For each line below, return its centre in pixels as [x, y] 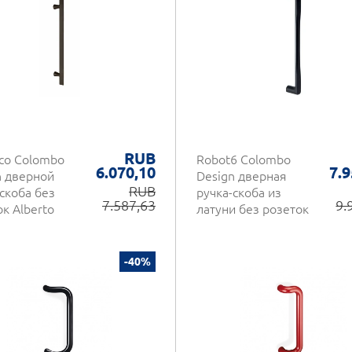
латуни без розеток [253, 209]
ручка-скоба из [239, 192]
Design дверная [242, 176]
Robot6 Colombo [244, 159]
